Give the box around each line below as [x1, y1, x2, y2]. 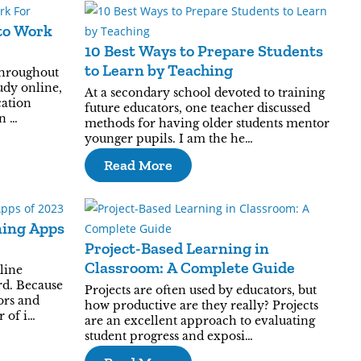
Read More [103, 156, 172, 174]
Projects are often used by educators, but [84, 283, 317, 297]
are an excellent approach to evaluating [84, 313, 315, 328]
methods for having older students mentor [84, 116, 330, 131]
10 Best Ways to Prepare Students [84, 41, 323, 60]
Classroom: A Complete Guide [84, 258, 295, 277]
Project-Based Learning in [84, 239, 269, 258]
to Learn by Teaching [84, 60, 233, 80]
